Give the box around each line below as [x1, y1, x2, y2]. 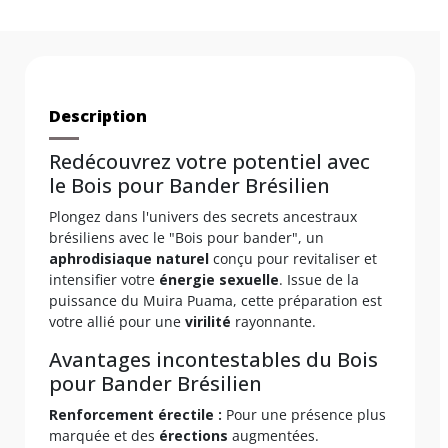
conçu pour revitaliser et [209, 248, 377, 268]
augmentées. [228, 425, 319, 445]
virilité [185, 311, 231, 331]
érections [159, 425, 228, 445]
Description [49, 104, 147, 127]
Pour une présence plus [222, 404, 386, 424]
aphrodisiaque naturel [49, 248, 209, 268]
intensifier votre [49, 269, 159, 289]
